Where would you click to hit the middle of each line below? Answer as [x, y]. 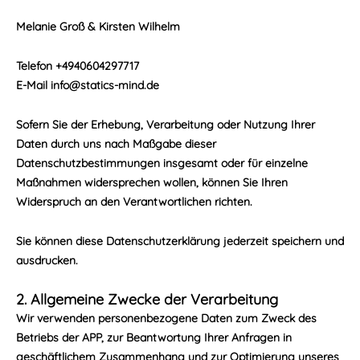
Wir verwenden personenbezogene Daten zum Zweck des [166, 318]
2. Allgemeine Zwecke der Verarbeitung [147, 299]
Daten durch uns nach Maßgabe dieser [116, 144]
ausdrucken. [47, 260]
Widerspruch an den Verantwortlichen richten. [134, 202]
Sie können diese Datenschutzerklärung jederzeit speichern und [180, 241]
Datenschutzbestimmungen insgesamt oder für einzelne [162, 163]
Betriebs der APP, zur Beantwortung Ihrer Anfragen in [154, 337]
